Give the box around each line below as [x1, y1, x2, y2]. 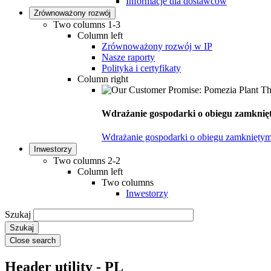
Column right [77, 73, 128, 84]
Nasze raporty [102, 51, 155, 62]
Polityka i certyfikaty [102, 62, 181, 73]
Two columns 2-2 [53, 155, 120, 166]
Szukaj [5, 209, 31, 220]
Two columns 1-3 [53, 19, 120, 30]
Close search [10, 236, 56, 246]
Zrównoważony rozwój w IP [102, 41, 212, 51]
